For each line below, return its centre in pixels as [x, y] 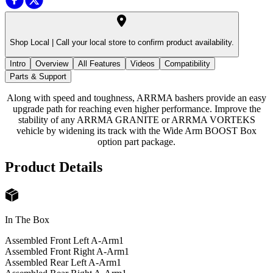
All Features [99, 63]
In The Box [27, 220]
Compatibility [187, 63]
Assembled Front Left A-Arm [62, 241]
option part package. [136, 141]
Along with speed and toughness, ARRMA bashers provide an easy [136, 97]
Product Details [54, 167]
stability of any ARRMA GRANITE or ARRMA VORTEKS [136, 119]
